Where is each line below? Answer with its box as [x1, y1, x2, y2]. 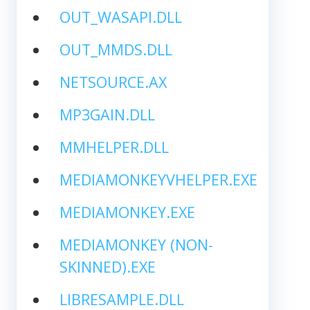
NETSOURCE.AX [59, 71, 167, 92]
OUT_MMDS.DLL [59, 39, 172, 60]
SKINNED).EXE [59, 256, 156, 277]
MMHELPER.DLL [59, 136, 169, 157]
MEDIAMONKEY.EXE [59, 201, 195, 222]
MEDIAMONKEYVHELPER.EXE [59, 169, 257, 190]
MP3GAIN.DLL [59, 104, 155, 125]
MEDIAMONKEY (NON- [59, 234, 213, 255]
